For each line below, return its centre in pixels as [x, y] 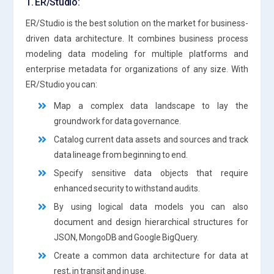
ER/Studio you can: [62, 84]
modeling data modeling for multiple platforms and [137, 54]
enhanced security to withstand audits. [127, 188]
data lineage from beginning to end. [121, 154]
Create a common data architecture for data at [151, 255]
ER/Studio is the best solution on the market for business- [137, 23]
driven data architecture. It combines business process [137, 38]
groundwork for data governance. [118, 121]
